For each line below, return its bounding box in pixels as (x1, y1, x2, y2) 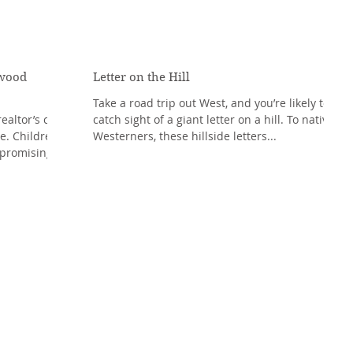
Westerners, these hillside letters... (93, 128, 277, 143)
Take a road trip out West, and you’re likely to (93, 95, 329, 110)
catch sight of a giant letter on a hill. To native (93, 112, 334, 127)
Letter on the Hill (93, 70, 190, 84)
